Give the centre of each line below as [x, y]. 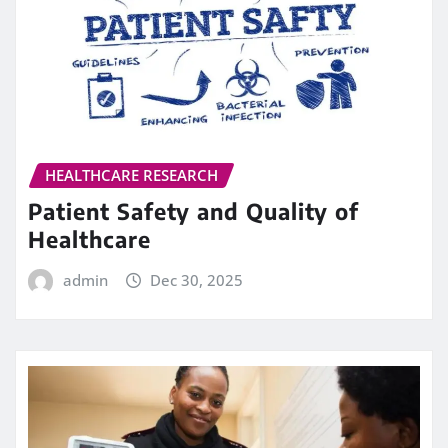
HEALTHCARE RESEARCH [131, 174]
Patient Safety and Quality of [193, 211]
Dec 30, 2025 [197, 280]
